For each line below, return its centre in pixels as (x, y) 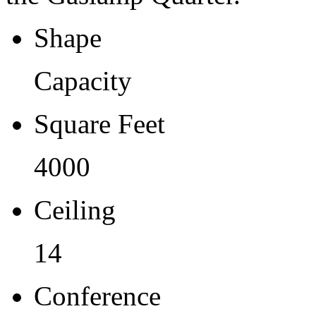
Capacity (83, 81)
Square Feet (99, 124)
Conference (97, 296)
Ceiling (75, 210)
